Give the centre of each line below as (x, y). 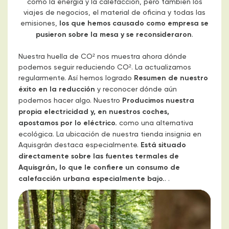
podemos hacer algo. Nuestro (70, 100)
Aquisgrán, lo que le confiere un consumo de (99, 167)
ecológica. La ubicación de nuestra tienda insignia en (110, 134)
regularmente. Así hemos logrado (76, 78)
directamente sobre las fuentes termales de (99, 156)
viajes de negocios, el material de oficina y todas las (114, 12)
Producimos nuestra (158, 100)
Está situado (163, 145)
